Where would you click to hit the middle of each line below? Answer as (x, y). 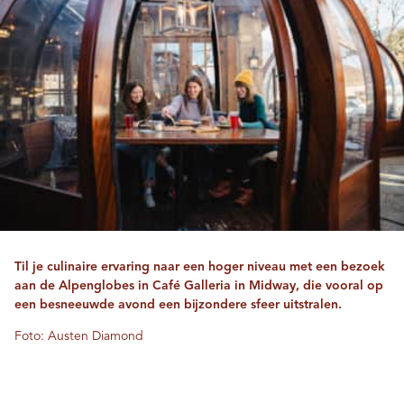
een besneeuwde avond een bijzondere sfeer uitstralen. (178, 304)
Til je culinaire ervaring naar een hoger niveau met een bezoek (200, 266)
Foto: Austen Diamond (79, 336)
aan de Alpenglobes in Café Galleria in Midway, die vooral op (199, 285)
